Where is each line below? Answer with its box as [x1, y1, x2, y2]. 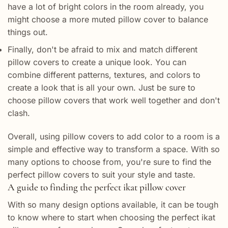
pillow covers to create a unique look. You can [8, 57, 186, 68]
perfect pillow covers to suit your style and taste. [8, 169, 195, 180]
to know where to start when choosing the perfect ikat [8, 212, 215, 222]
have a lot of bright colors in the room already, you [8, 1, 204, 12]
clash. [8, 108, 30, 119]
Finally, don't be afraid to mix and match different [8, 44, 197, 55]
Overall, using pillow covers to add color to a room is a [8, 131, 220, 142]
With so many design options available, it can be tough [8, 199, 218, 210]
